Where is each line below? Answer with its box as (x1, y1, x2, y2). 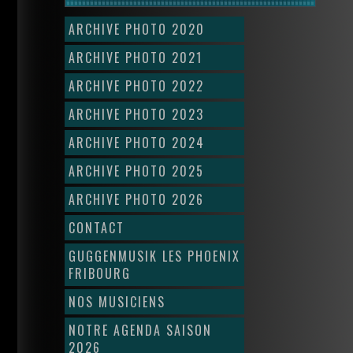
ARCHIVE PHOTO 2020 (69, 20, 205, 39)
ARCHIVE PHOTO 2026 (69, 190, 204, 209)
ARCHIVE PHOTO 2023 (69, 105, 204, 124)
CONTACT (69, 218, 124, 237)
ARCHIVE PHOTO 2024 (69, 133, 205, 152)
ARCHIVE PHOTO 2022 (69, 76, 204, 95)
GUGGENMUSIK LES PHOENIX (69, 247, 240, 266)
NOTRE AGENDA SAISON (69, 321, 212, 340)
